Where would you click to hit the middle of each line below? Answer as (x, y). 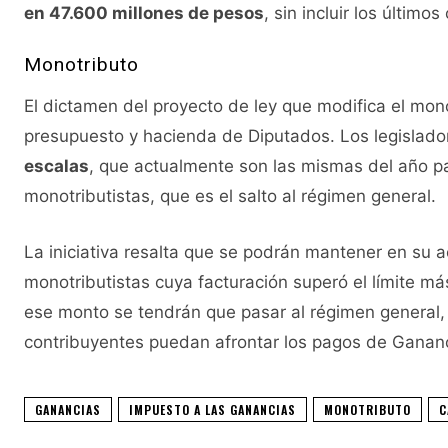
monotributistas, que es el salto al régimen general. (230, 196)
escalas (56, 166)
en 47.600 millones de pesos (144, 13)
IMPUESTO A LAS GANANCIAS (212, 410)
